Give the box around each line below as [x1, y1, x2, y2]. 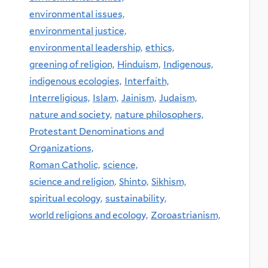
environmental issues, [29, 8, 124, 20]
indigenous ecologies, [29, 75, 121, 87]
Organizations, [29, 142, 93, 154]
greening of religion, [29, 58, 114, 70]
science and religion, [29, 175, 116, 187]
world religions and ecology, [29, 209, 148, 221]
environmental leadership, [29, 41, 142, 53]
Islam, [93, 92, 118, 103]
